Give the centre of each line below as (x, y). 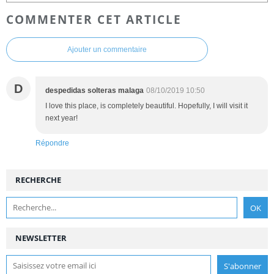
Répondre (52, 143)
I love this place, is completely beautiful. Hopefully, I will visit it (146, 106)
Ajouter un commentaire (107, 50)
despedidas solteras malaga (94, 91)
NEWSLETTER (41, 238)
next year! (61, 118)
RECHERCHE (38, 180)
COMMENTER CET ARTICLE (94, 20)
